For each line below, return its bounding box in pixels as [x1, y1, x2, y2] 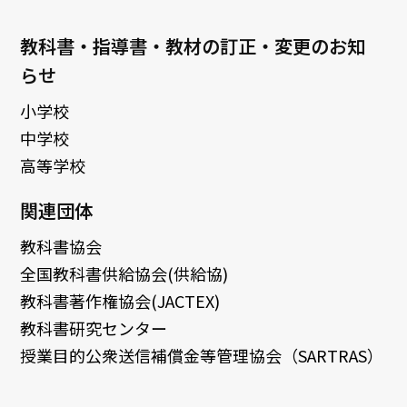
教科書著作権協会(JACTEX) [20, 289, 221, 313]
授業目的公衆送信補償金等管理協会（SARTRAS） [20, 343, 384, 368]
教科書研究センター [20, 316, 168, 341]
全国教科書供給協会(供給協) [20, 262, 229, 286]
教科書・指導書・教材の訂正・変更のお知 [20, 33, 366, 60]
